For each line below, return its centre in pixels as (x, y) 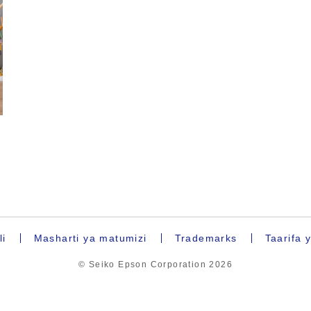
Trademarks (206, 238)
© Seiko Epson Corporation (144, 265)
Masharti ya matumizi (90, 238)
